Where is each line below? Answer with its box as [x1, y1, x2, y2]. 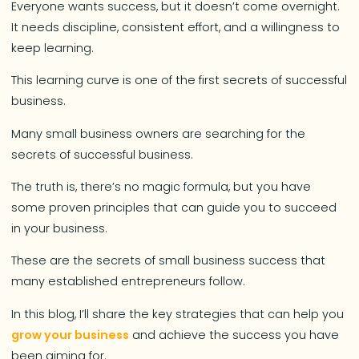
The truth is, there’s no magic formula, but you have [11, 179, 312, 196]
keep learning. [11, 39, 98, 56]
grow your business [11, 326, 130, 343]
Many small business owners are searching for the [11, 125, 306, 142]
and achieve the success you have [129, 326, 340, 343]
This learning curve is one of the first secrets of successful [11, 72, 348, 89]
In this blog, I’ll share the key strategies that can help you [11, 305, 345, 322]
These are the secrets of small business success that [11, 252, 326, 269]
